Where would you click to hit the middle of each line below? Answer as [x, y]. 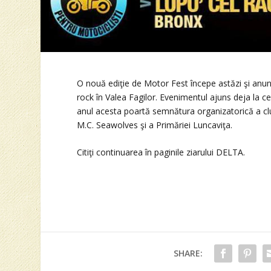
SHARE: [188, 253]
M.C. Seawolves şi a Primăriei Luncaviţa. [155, 125]
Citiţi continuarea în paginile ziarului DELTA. [161, 152]
